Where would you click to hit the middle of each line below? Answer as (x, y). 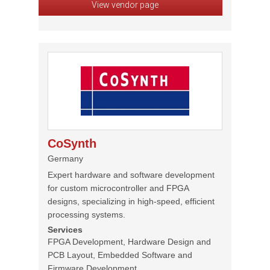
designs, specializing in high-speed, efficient (131, 201)
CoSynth (72, 143)
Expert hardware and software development (131, 175)
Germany (65, 159)
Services (65, 230)
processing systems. (86, 215)
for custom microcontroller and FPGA (118, 188)
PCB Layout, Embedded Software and (120, 255)
